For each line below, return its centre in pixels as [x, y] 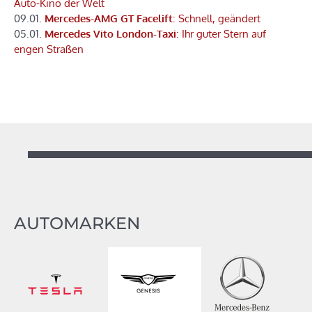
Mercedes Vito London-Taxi [110, 34]
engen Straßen [49, 49]
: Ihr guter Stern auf [221, 34]
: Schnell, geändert [217, 19]
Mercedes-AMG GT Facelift [109, 19]
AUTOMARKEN [77, 224]
